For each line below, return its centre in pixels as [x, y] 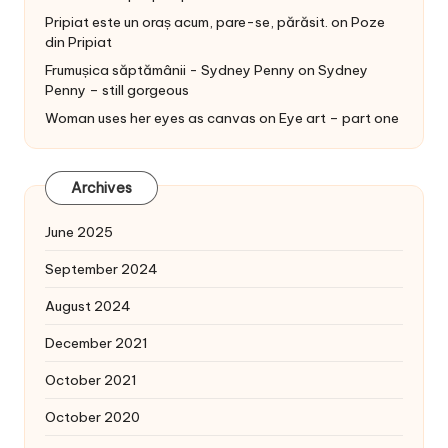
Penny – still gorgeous [117, 89]
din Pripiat [78, 41]
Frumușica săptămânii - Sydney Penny [170, 69]
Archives [101, 188]
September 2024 [101, 268]
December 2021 [96, 342]
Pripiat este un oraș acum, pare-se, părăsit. [186, 21]
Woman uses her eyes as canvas [150, 117]
